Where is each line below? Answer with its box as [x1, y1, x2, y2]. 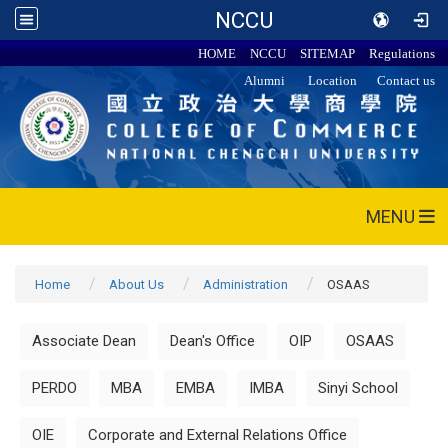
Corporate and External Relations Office [88, 425, 347, 444]
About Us [109, 276, 164, 292]
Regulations [369, 46, 436, 61]
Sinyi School [318, 378, 398, 397]
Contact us [377, 73, 436, 88]
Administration [203, 276, 288, 292]
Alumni [244, 73, 286, 88]
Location [308, 73, 358, 88]
